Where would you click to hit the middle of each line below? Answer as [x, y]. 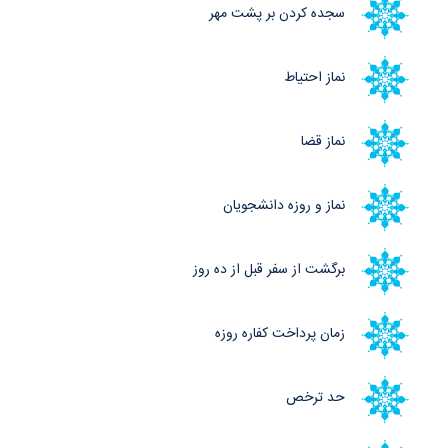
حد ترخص [315, 398]
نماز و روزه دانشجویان [284, 206]
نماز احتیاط [314, 78]
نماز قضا [323, 142]
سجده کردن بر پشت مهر [277, 14]
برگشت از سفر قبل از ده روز [269, 270]
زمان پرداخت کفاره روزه [280, 334]
